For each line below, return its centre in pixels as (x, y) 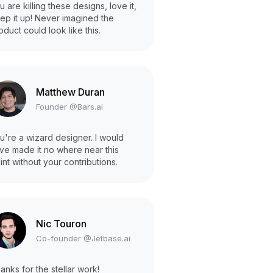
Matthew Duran (70, 92)
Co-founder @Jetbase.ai (83, 238)
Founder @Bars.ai (69, 106)
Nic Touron (61, 223)
